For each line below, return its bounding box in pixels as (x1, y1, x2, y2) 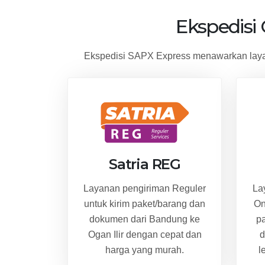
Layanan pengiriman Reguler (83, 183, 206, 193)
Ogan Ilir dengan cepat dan (88, 229, 202, 240)
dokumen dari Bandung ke (89, 214, 200, 224)
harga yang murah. (105, 244, 184, 255)
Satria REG (109, 155, 180, 173)
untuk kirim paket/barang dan (84, 198, 205, 209)
